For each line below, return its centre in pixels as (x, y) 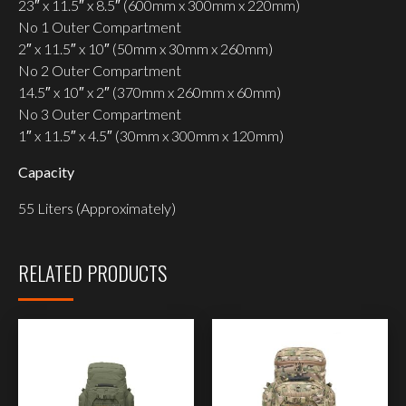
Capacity (46, 171)
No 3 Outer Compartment (100, 113)
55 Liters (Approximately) (97, 208)
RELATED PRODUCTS (92, 272)
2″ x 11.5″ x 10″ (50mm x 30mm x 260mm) (145, 48)
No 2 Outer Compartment (100, 70)
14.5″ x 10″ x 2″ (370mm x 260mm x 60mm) (150, 92)
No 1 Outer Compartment (100, 26)
